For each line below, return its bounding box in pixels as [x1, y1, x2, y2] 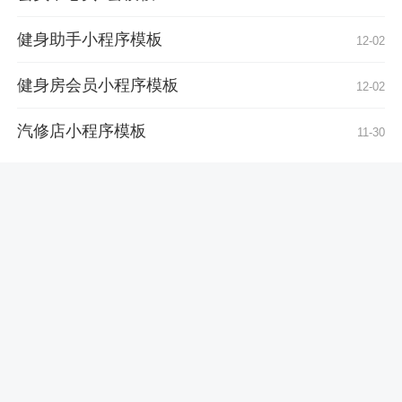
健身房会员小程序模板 [16, 75, 179, 94]
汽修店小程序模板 [16, 122, 146, 141]
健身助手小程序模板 [16, 30, 162, 48]
